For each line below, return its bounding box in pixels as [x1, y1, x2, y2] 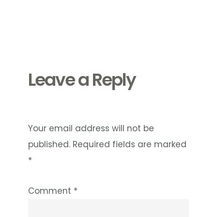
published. [28, 139, 71, 150]
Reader [28, 21, 80, 42]
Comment [28, 185, 74, 197]
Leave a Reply [28, 67, 136, 92]
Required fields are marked [73, 139, 187, 150]
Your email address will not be [28, 123, 155, 134]
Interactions [28, 39, 118, 59]
